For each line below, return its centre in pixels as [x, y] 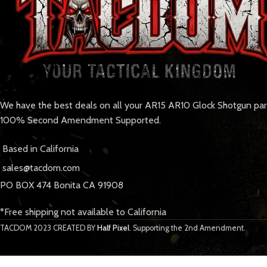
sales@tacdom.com [41, 168]
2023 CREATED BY [65, 228]
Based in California [41, 149]
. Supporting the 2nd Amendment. [187, 228]
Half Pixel [113, 228]
